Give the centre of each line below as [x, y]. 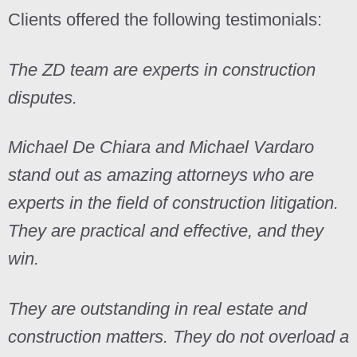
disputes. [43, 97]
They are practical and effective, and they [166, 231]
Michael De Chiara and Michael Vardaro [161, 147]
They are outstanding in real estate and [157, 308]
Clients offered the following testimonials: [165, 20]
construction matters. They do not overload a [178, 336]
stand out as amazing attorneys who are [161, 175]
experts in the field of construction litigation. [173, 203]
